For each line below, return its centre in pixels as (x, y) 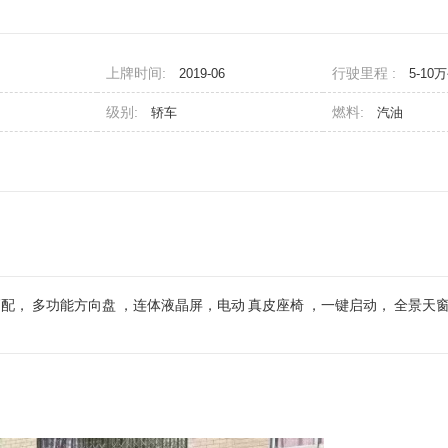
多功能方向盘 (74, 305)
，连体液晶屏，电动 (182, 305)
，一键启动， (349, 305)
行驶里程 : (366, 73)
